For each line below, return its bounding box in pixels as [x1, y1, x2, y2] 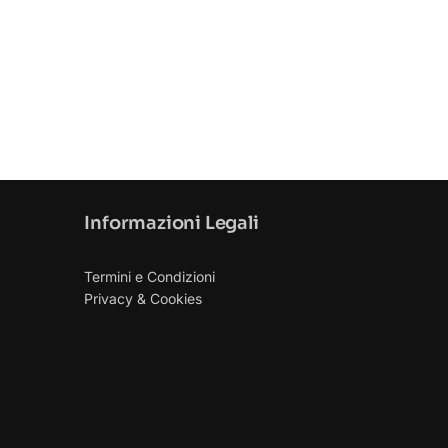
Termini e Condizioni [84, 267, 216, 285]
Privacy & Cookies [84, 289, 203, 307]
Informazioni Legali [84, 211, 259, 234]
